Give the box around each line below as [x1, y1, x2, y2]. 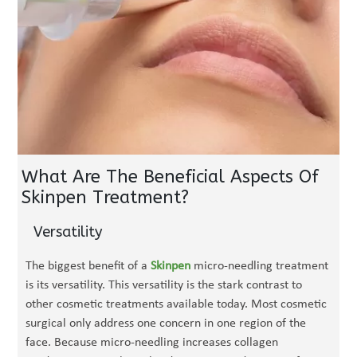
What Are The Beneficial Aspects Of [22, 167, 320, 187]
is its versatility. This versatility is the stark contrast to [25, 279, 303, 292]
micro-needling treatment [190, 260, 329, 273]
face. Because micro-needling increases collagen [25, 336, 279, 349]
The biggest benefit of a [25, 260, 151, 273]
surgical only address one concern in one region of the [25, 317, 307, 330]
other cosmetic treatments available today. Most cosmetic [25, 298, 328, 311]
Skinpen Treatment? [22, 187, 190, 208]
